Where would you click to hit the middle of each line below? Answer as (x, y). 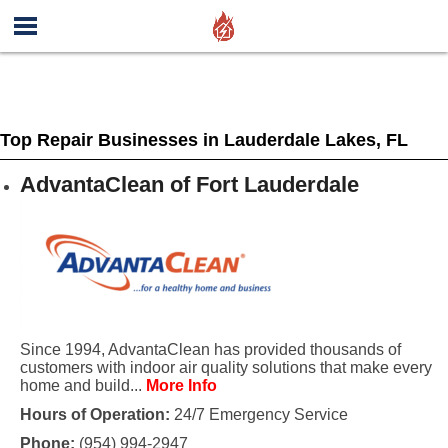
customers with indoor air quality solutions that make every (225, 367)
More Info (181, 385)
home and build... (82, 385)
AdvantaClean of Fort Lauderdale (189, 184)
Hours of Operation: (94, 414)
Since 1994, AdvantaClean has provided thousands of (210, 349)
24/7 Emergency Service (258, 414)
